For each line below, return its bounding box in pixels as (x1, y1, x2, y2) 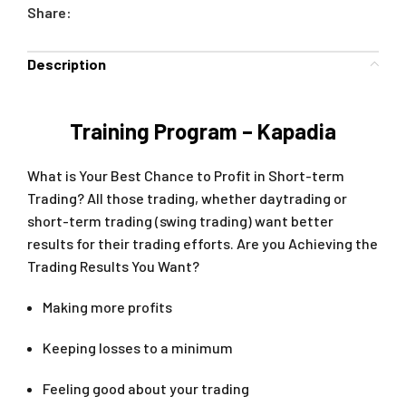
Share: (27, 3, 72, 21)
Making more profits (43, 297, 172, 315)
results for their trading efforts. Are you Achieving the (27, 234, 378, 252)
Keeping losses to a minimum (43, 338, 233, 356)
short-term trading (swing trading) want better (27, 211, 333, 229)
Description (27, 54, 106, 72)
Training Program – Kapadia (70, 117, 336, 144)
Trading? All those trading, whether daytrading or (27, 188, 347, 207)
